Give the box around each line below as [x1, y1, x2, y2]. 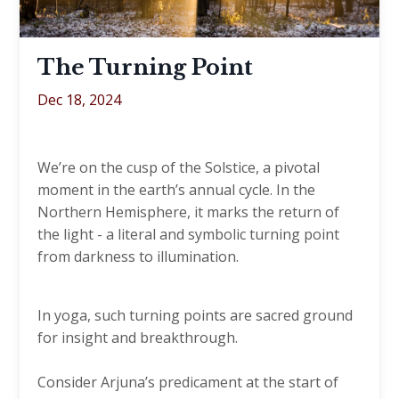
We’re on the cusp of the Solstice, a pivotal [37, 157, 320, 177]
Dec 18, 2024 [37, 89, 121, 110]
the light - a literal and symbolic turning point [37, 224, 339, 244]
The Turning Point [37, 53, 253, 80]
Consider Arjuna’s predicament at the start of [37, 371, 338, 392]
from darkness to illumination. [37, 246, 242, 266]
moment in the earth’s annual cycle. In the [37, 179, 315, 199]
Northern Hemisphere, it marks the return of [37, 201, 339, 222]
